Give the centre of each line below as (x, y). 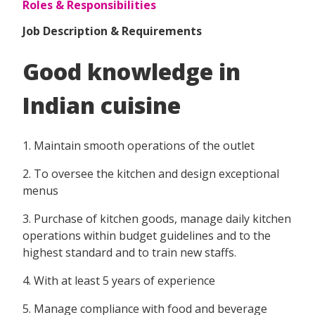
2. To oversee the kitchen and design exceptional (151, 174)
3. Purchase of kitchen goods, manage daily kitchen (157, 219)
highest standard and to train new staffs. (129, 253)
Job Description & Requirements (112, 31)
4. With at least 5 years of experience (119, 281)
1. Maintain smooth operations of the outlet (139, 146)
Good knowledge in (131, 71)
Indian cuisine (102, 105)
